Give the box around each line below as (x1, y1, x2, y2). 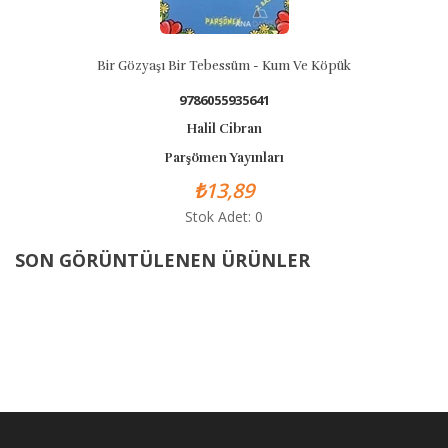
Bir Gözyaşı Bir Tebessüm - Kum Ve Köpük (97, 58, 351, 74)
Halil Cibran (186, 121, 262, 137)
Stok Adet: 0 (185, 207, 263, 226)
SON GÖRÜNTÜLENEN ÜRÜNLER (15, 248, 310, 272)
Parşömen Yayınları (164, 150, 284, 166)
